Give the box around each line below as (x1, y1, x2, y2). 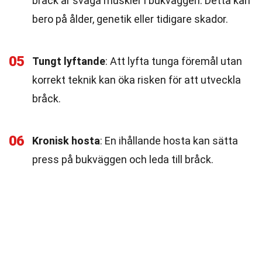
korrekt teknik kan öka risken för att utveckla (32, 74, 241, 86)
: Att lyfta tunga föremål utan (105, 55, 242, 67)
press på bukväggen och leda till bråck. (32, 153, 213, 166)
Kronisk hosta (32, 135, 100, 147)
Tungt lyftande (32, 55, 105, 67)
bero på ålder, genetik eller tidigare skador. (32, 13, 228, 25)
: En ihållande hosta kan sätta (100, 135, 238, 147)
